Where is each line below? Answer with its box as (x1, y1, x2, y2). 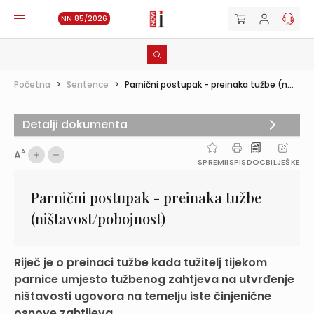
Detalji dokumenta (22, 116, 128, 132)
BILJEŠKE (266, 156, 300, 168)
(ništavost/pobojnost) (31, 209, 165, 228)
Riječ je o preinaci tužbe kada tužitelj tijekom (14, 254, 267, 271)
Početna (14, 78, 50, 90)
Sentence (67, 78, 109, 90)
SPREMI (198, 156, 227, 168)
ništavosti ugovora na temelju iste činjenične (14, 288, 271, 304)
